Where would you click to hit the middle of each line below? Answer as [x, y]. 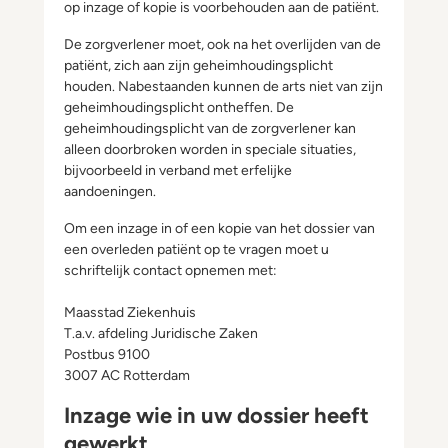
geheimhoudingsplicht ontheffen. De [179, 107]
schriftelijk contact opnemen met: [170, 270]
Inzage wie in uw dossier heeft [216, 415]
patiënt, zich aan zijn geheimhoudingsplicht [198, 65]
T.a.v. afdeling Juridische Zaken [161, 333]
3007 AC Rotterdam [127, 375]
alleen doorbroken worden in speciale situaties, [210, 149]
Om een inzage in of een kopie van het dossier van [219, 228]
